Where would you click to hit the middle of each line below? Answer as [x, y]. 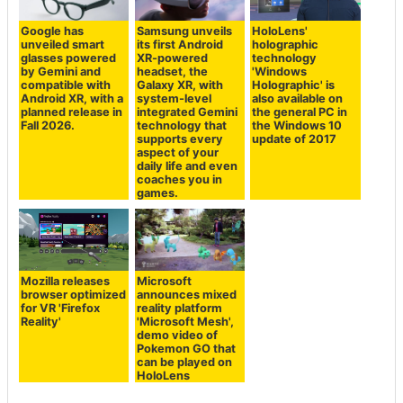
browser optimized [74, 294]
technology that [181, 126]
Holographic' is [294, 85]
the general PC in [300, 112]
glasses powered [69, 58]
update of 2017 [295, 139]
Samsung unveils [184, 31]
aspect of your [177, 153]
